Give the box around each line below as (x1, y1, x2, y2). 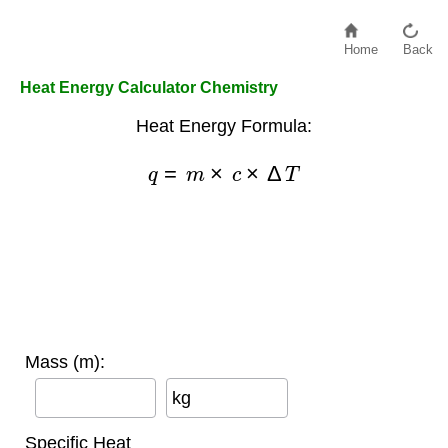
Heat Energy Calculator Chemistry (20, 79, 278, 96)
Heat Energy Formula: (136, 116, 312, 136)
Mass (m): (24, 351, 105, 372)
